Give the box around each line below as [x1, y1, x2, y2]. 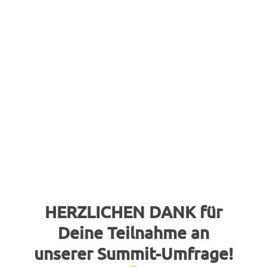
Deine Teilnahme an [58, 222, 209, 243]
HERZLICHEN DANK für [45, 201, 222, 222]
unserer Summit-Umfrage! [33, 243, 234, 263]
